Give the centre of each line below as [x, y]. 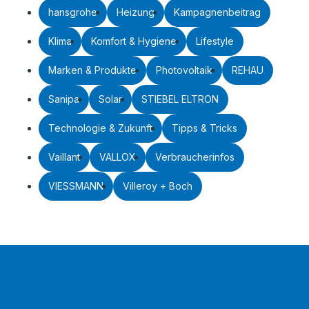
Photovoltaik [184, 70]
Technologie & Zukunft [100, 128]
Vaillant [64, 157]
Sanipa [64, 99]
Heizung [136, 12]
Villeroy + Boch [158, 186]
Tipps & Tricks [205, 128]
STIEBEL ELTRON [180, 99]
